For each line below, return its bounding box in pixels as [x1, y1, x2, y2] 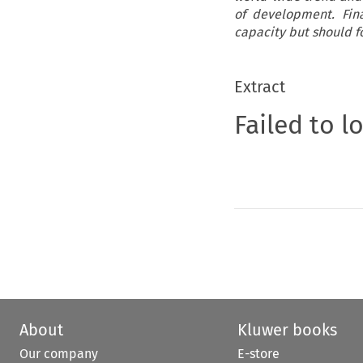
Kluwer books [237, 319, 337, 340]
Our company [19, 345, 98, 361]
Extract [233, 76, 285, 96]
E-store [237, 345, 280, 361]
